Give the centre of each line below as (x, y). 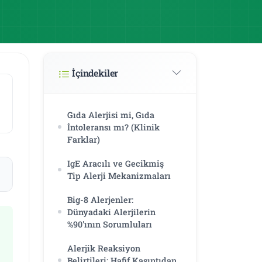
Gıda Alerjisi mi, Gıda (111, 115)
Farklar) (84, 139)
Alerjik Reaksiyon (104, 248)
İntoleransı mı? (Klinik (113, 127)
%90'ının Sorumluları (110, 224)
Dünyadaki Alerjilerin (111, 212)
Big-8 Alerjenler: (100, 199)
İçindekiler (95, 73)
